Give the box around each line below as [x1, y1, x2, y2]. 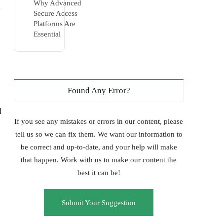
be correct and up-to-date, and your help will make [20, 143, 177, 151]
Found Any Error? [67, 86, 130, 95]
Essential [34, 30, 61, 38]
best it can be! [77, 169, 120, 177]
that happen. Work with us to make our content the [21, 156, 177, 164]
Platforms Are [34, 20, 76, 28]
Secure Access [34, 9, 78, 17]
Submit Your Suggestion [62, 198, 136, 207]
